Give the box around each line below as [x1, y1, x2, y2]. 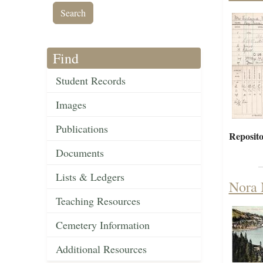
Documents [56, 146, 104, 160]
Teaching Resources [56, 194, 140, 208]
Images [56, 97, 86, 112]
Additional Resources [56, 242, 147, 257]
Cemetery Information [56, 218, 150, 232]
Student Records [56, 73, 126, 88]
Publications [56, 122, 108, 136]
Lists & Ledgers [56, 170, 124, 184]
